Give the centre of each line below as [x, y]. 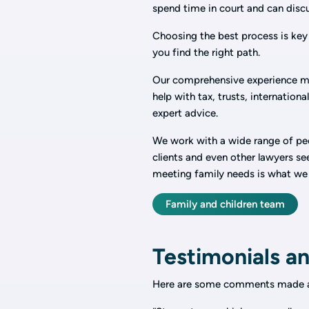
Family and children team [226, 204]
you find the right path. [207, 52]
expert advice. [186, 113]
